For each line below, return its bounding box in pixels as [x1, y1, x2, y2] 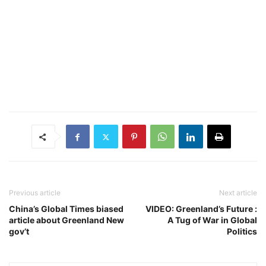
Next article [219, 188, 257, 197]
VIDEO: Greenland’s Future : [145, 204, 257, 214]
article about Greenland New [9, 215, 124, 225]
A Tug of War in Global [167, 215, 257, 225]
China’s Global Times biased [9, 204, 123, 214]
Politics [227, 226, 257, 236]
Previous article [9, 188, 61, 197]
